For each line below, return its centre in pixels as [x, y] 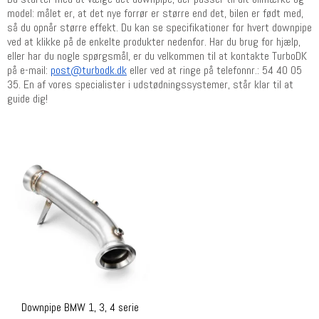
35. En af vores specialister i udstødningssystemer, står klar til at [150, 85]
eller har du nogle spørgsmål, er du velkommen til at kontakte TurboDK [157, 56]
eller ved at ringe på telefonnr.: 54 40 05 [216, 70]
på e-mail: [29, 70]
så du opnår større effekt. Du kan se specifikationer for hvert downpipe [159, 28]
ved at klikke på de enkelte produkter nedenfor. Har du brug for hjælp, [154, 42]
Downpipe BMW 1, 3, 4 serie [80, 308]
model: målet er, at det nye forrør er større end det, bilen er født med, [155, 14]
